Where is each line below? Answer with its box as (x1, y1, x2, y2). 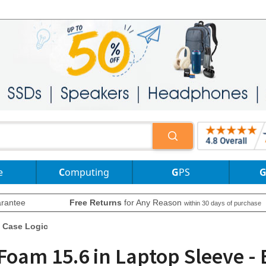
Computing (65, 166, 110, 179)
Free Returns (69, 198, 122, 207)
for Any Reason (121, 198, 184, 207)
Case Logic (2, 221, 48, 231)
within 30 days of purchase (183, 199, 261, 207)
